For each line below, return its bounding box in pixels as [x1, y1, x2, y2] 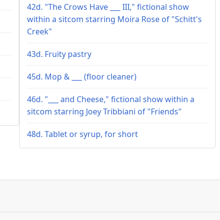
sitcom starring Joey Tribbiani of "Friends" [27, 106, 182, 117]
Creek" [27, 26, 52, 37]
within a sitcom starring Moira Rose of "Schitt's [27, 13, 202, 25]
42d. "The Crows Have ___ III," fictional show [27, 1, 189, 12]
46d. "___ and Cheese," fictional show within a [27, 93, 194, 105]
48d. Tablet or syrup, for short [27, 128, 138, 139]
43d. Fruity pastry [27, 48, 91, 59]
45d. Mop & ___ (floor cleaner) [27, 71, 137, 82]
